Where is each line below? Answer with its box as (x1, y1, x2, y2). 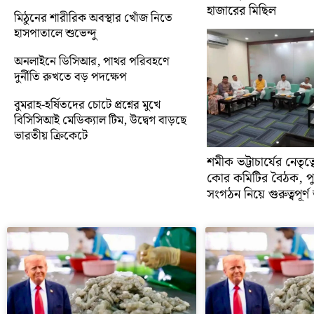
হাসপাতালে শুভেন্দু (14, 23, 96, 43)
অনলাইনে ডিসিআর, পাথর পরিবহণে (14, 51, 170, 71)
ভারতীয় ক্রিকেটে (14, 125, 88, 146)
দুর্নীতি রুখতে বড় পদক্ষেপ (14, 67, 127, 87)
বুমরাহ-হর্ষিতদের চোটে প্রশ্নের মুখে (14, 95, 161, 115)
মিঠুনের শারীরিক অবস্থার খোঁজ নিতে (14, 8, 172, 28)
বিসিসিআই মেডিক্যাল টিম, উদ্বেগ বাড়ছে (14, 110, 186, 130)
